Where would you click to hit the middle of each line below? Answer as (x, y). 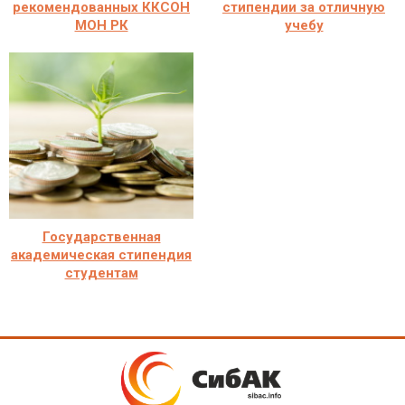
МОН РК (101, 25)
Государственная (101, 236)
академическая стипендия (101, 254)
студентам (101, 273)
